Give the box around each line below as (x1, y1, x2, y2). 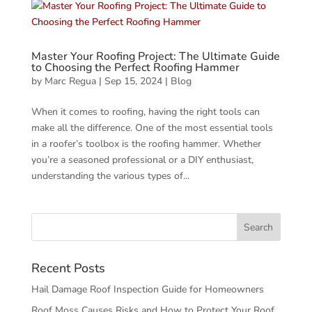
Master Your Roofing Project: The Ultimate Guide (31, 49, 280, 64)
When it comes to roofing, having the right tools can (31, 105, 260, 118)
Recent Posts (31, 260, 105, 276)
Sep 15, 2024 (104, 75, 162, 88)
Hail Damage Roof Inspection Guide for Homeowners (31, 283, 264, 296)
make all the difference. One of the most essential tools (31, 121, 273, 134)
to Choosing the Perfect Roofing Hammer (31, 60, 240, 75)
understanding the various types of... (31, 169, 189, 182)
